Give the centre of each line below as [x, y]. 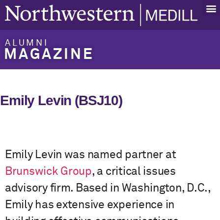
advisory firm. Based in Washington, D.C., [108, 189]
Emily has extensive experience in [90, 205]
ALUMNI [27, 43]
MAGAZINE [49, 55]
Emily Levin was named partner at [91, 155]
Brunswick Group [48, 172]
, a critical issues [134, 172]
